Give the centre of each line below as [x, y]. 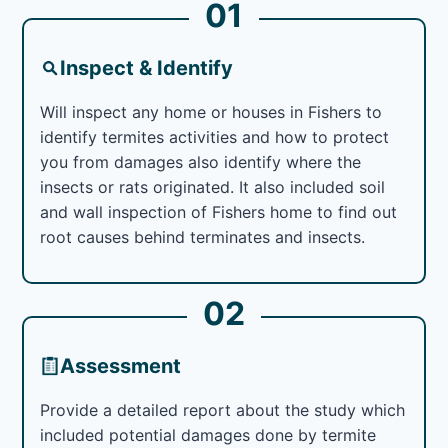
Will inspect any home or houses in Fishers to [211, 111]
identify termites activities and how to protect [215, 136]
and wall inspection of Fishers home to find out [219, 211]
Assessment [121, 365]
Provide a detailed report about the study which [223, 409]
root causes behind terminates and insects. [203, 236]
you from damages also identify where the [201, 161]
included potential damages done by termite [208, 434]
